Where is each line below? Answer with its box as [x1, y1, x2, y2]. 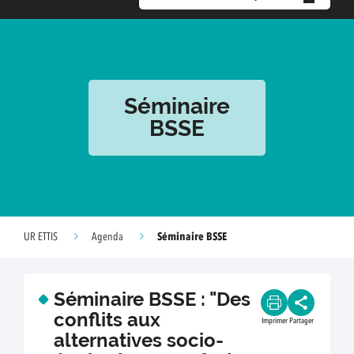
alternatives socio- [54, 329, 224, 352]
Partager [288, 317, 314, 325]
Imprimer [261, 317, 288, 325]
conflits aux [54, 308, 160, 331]
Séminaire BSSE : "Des [54, 288, 250, 311]
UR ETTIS [24, 232, 58, 243]
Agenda [92, 232, 123, 243]
